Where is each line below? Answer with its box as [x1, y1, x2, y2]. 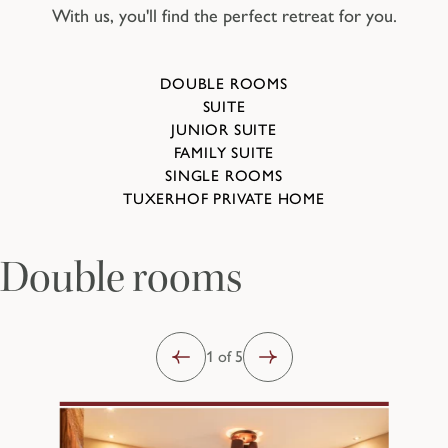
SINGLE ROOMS [165, 166, 283, 186]
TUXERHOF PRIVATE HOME [123, 189, 325, 209]
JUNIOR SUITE [171, 119, 277, 139]
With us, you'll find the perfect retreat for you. [51, 5, 397, 28]
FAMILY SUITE [173, 143, 275, 163]
